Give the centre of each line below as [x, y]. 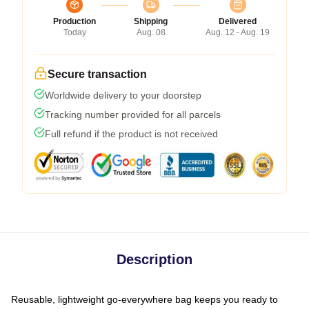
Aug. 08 [151, 32]
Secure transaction [97, 74]
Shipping [151, 21]
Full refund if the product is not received [131, 133]
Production [74, 21]
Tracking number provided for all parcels [133, 114]
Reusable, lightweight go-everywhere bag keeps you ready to [144, 299]
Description [154, 259]
